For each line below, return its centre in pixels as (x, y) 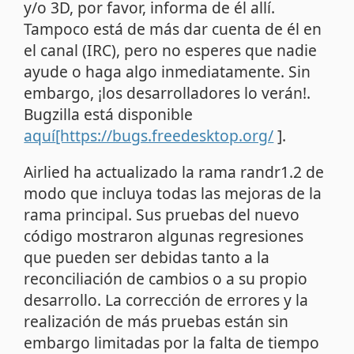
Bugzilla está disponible (109, 114)
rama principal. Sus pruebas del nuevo (162, 214)
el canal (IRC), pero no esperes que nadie (171, 50)
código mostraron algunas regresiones (164, 235)
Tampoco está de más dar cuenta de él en (173, 28)
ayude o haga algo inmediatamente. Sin (168, 71)
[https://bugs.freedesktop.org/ (165, 135)
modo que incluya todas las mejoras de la (173, 193)
